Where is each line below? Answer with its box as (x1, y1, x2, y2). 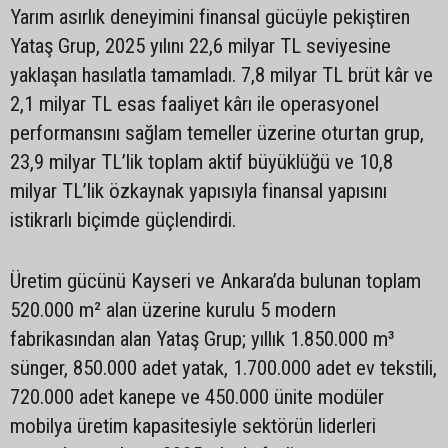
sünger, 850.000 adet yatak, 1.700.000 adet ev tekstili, (10, 356, 437, 380)
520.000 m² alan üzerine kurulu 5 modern (10, 298, 336, 322)
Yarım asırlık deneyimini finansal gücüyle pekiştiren (10, 5, 410, 29)
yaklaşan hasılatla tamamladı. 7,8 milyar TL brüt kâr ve (10, 63, 433, 87)
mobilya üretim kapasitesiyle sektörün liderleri (10, 414, 376, 438)
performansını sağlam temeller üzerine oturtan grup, (10, 121, 424, 145)
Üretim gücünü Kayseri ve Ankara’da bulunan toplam (10, 269, 421, 293)
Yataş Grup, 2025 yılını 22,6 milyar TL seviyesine (10, 34, 391, 58)
